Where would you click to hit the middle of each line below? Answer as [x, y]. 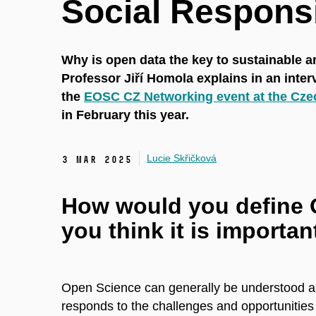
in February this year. [125, 115]
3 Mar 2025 [97, 159]
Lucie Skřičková [182, 158]
